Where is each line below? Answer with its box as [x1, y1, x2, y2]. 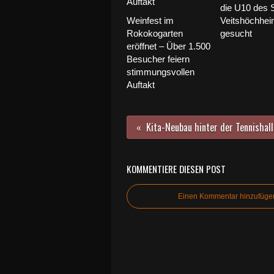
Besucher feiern [127, 54, 190, 64]
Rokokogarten [127, 28, 183, 39]
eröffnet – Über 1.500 [127, 41, 210, 51]
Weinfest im [127, 15, 174, 26]
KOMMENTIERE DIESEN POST [127, 162, 226, 176]
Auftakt [127, 80, 155, 90]
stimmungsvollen [127, 67, 194, 77]
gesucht [220, 28, 252, 39]
